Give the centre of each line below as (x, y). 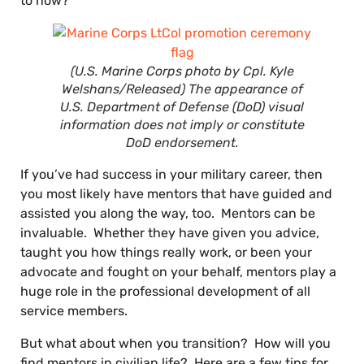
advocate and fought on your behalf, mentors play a (178, 272)
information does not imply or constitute (182, 125)
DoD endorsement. (182, 143)
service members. (74, 311)
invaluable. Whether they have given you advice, (170, 233)
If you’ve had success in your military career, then (171, 174)
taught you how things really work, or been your (166, 252)
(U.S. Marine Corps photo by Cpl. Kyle (182, 71)
